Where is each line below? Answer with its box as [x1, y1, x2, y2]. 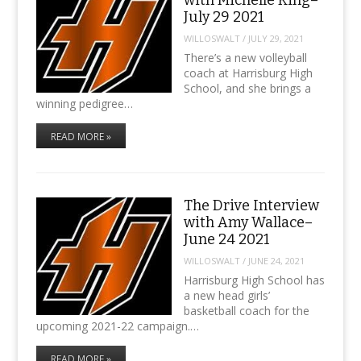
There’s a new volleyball [183, 50, 307, 66]
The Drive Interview [183, 197, 319, 215]
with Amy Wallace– [183, 214, 313, 232]
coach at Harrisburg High [183, 65, 313, 81]
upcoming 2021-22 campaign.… [35, 318, 199, 334]
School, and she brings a [183, 81, 311, 97]
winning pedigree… [35, 96, 133, 112]
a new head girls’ [183, 288, 270, 304]
